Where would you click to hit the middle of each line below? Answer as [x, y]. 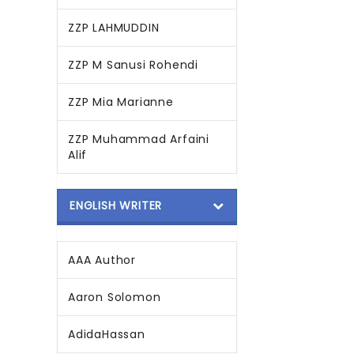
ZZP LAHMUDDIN [114, 28]
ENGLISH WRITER [116, 205]
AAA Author [102, 260]
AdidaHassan [107, 334]
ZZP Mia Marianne [121, 102]
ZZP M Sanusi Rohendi [133, 65]
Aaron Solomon [115, 297]
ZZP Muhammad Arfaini [139, 139]
